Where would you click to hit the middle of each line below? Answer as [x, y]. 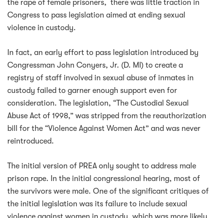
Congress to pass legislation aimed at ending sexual [96, 15]
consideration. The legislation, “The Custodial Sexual [98, 103]
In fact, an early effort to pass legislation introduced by [103, 52]
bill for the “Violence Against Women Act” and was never [104, 128]
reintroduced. [31, 141]
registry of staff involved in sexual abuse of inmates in [100, 78]
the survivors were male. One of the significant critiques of [108, 191]
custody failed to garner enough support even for [92, 90]
